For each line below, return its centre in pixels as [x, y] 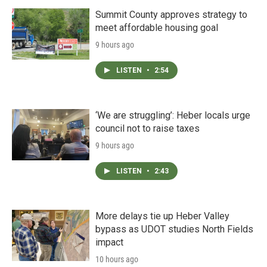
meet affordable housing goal [157, 27]
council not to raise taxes [148, 128]
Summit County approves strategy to [171, 14]
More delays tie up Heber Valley [162, 216]
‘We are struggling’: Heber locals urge [173, 115]
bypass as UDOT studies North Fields [174, 229]
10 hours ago [117, 259]
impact [109, 242]
